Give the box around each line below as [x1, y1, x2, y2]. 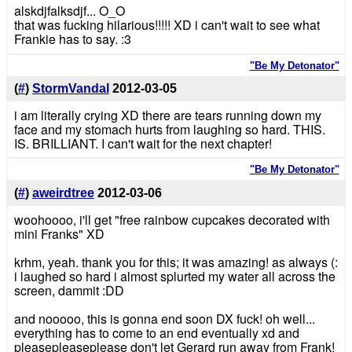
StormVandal [31, 82, 109, 96]
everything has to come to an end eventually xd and [13, 323, 299, 342]
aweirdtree [31, 185, 94, 200]
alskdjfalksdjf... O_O [13, 2, 125, 20]
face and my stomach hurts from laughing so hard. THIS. [13, 119, 325, 138]
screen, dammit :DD [13, 280, 124, 299]
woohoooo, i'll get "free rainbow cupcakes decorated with [13, 210, 330, 229]
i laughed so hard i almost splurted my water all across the [13, 266, 335, 285]
